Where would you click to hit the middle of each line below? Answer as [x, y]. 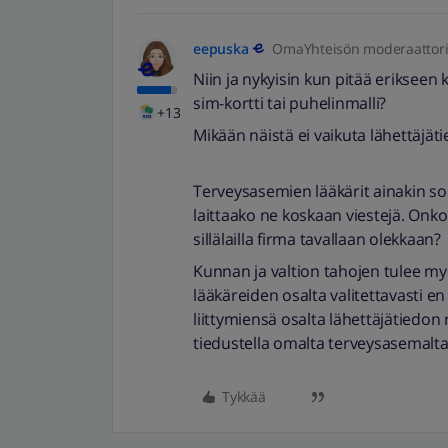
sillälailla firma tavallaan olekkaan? [317, 239]
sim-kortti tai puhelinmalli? [289, 103]
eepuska [221, 48]
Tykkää [244, 396]
